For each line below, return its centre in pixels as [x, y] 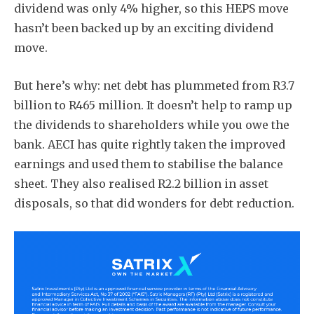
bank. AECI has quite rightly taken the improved [150, 144]
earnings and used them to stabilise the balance [149, 164]
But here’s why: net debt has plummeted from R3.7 [154, 85]
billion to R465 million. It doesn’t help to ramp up [153, 105]
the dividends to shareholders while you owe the [152, 124]
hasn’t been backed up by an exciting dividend [144, 28]
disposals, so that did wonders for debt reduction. [154, 203]
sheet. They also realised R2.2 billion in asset [141, 183]
